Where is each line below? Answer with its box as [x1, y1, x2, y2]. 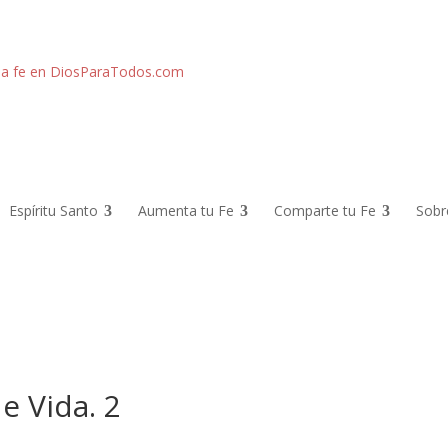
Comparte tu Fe [273, 200, 376, 220]
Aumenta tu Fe [137, 200, 234, 220]
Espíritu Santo [8, 200, 98, 220]
